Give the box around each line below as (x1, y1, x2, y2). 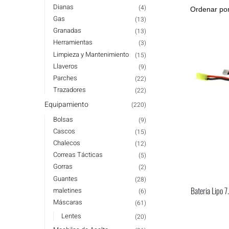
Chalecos (53, 138, 80, 148)
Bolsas (53, 114, 73, 124)
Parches (53, 73, 77, 83)
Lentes (61, 211, 82, 221)
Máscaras (53, 197, 82, 208)
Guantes (53, 173, 78, 184)
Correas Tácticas (53, 150, 103, 160)
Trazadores (53, 85, 86, 95)
